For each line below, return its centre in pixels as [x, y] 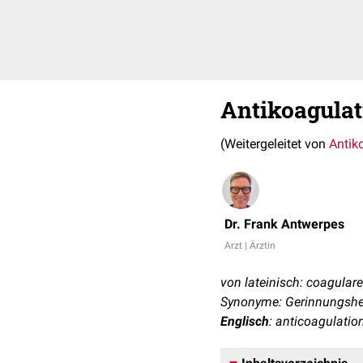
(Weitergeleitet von [275, 144]
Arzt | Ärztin [250, 246]
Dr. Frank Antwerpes [284, 224]
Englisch [245, 321]
